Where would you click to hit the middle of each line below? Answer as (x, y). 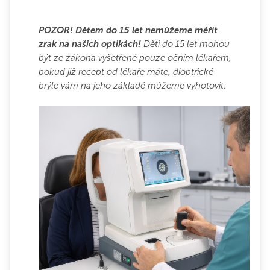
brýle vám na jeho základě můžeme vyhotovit (131, 86)
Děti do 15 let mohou (187, 44)
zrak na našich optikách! (91, 44)
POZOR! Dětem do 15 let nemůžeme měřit (128, 30)
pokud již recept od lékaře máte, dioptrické (126, 72)
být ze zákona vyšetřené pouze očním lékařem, (135, 58)
